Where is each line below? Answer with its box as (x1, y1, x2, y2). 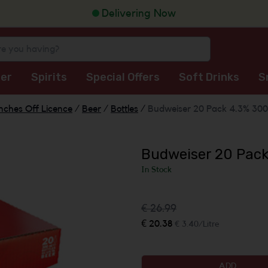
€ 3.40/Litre (175, 220, 219, 229)
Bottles (111, 104, 138, 114)
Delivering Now (102, 8, 176, 19)
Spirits (31, 71, 67, 84)
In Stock (141, 166, 172, 174)
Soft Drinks (178, 71, 239, 84)
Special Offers (86, 71, 160, 84)
